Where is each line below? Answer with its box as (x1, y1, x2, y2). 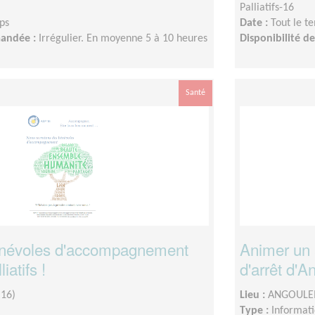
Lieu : (240, 289, 268, 301)
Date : (240, 17, 271, 29)
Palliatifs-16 (240, 1, 294, 13)
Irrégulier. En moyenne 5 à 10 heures (39, 32, 207, 44)
